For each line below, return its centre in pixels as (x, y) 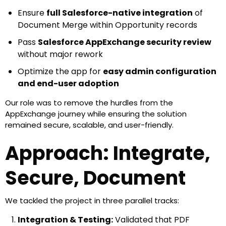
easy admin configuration (160, 71)
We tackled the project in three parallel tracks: (92, 200)
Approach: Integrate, (108, 153)
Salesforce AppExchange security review (125, 42)
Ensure (32, 13)
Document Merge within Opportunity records (107, 25)
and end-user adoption (68, 83)
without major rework (60, 54)
